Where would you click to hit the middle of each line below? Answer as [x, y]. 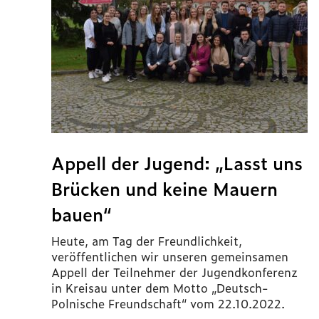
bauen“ [82, 214]
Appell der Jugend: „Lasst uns [177, 163]
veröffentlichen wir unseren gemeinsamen [170, 256]
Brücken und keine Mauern [164, 189]
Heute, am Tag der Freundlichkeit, [147, 241]
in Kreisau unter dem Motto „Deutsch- [159, 288]
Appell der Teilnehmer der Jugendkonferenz [174, 272]
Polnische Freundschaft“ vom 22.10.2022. [168, 303]
